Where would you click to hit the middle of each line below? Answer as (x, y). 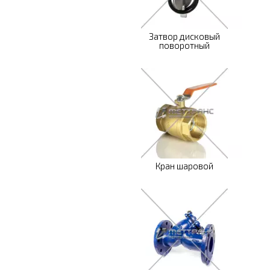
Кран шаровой (184, 166)
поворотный (184, 45)
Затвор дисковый (184, 36)
